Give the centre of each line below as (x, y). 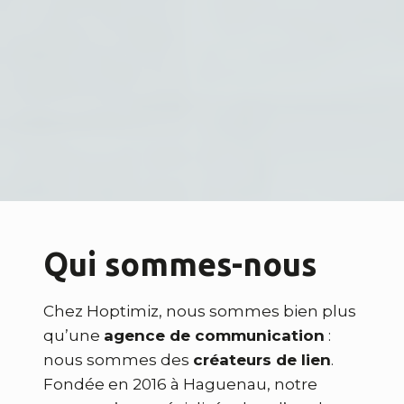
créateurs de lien (262, 360)
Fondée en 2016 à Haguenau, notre (180, 384)
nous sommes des (118, 360)
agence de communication (214, 335)
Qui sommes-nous (180, 264)
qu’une (73, 335)
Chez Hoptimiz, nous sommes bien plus (200, 311)
